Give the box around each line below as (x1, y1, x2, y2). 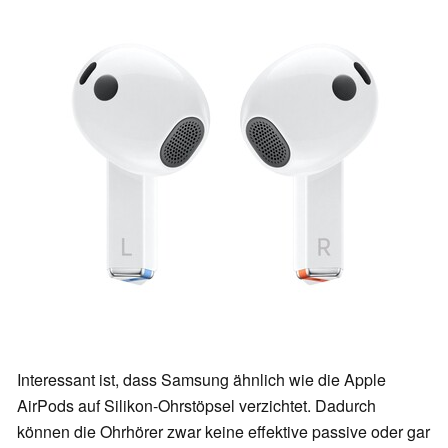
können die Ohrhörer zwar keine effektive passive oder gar (17, 420, 430, 444)
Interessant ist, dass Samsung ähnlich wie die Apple (17, 368, 386, 392)
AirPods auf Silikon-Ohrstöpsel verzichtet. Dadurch (17, 394, 376, 418)
